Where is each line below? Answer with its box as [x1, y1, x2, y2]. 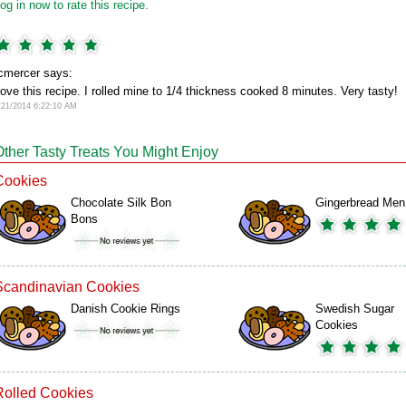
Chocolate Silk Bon [71, 196, 171, 209]
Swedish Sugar [315, 302, 394, 315]
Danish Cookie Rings [71, 302, 180, 315]
